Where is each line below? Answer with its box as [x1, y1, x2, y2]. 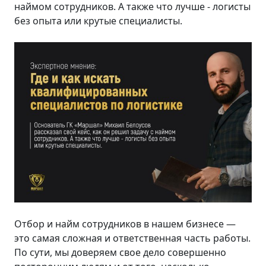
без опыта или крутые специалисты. [14, 14, 182, 27]
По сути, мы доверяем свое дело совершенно [14, 245, 226, 259]
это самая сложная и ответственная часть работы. [14, 231, 251, 245]
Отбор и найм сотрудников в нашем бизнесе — [14, 217, 236, 230]
